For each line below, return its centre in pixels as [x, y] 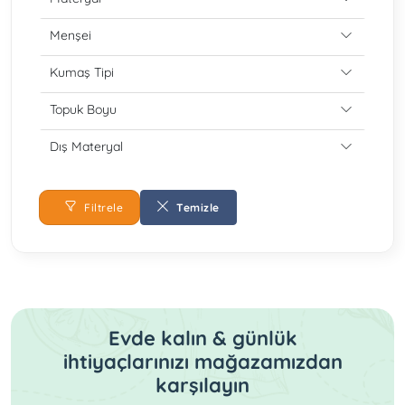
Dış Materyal [86, 146]
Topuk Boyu [83, 109]
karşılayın [202, 385]
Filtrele [102, 207]
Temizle [196, 207]
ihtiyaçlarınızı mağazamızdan [202, 362]
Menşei [71, 35]
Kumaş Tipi [82, 72]
